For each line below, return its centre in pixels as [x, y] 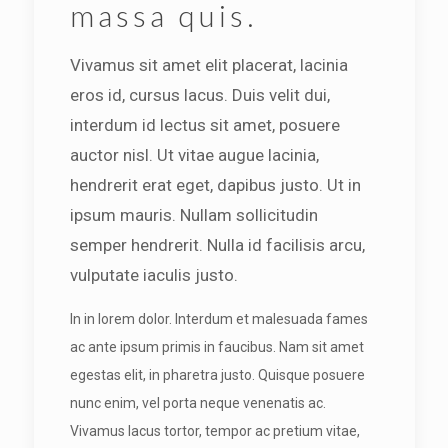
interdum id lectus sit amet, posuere [204, 125]
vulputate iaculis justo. [153, 275]
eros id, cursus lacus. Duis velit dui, [199, 95]
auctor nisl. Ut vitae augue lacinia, [194, 155]
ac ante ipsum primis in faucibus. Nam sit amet [216, 347]
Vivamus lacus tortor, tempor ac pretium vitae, [214, 431]
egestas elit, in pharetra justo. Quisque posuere [217, 375]
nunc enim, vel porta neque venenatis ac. [197, 403]
